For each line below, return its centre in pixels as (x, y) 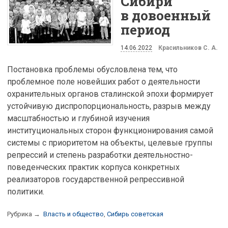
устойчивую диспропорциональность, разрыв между (109, 106)
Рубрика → (24, 214)
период (145, 30)
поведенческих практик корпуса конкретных (93, 167)
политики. (26, 191)
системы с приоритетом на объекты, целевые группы (110, 142)
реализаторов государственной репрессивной (96, 179)
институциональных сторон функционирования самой (110, 130)
